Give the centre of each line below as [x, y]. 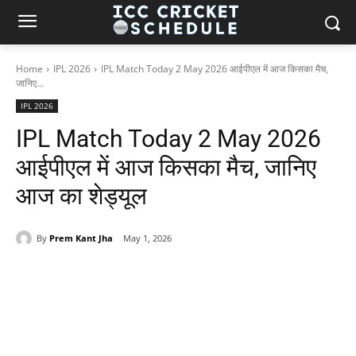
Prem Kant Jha [81, 238]
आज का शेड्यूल [81, 196]
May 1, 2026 [147, 238]
